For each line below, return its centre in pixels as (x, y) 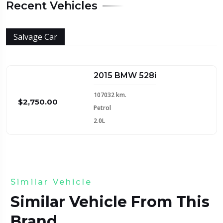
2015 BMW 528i (125, 75)
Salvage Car (35, 37)
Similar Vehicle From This (110, 202)
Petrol (102, 108)
